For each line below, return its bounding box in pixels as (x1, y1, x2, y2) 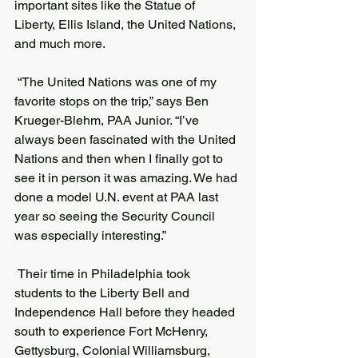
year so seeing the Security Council (14, 209, 218, 224)
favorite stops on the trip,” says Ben (14, 93, 212, 109)
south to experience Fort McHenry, (14, 324, 211, 339)
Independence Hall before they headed (14, 304, 238, 320)
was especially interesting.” (14, 228, 166, 243)
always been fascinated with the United (14, 132, 239, 147)
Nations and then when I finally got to (14, 151, 226, 166)
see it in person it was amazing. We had (14, 170, 241, 185)
